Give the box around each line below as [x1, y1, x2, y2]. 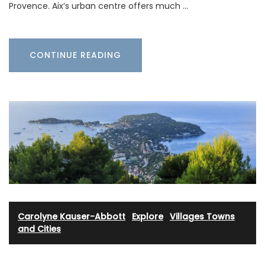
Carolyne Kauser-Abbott [18, 211, 125, 223]
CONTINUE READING [30, 49, 121, 62]
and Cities [18, 223, 61, 235]
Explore [132, 211, 163, 223]
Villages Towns [170, 211, 235, 223]
